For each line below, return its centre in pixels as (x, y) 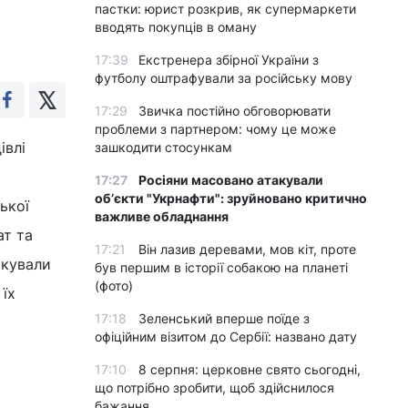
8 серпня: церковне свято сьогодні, (250, 369)
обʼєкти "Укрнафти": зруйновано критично (231, 198)
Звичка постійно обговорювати (235, 111)
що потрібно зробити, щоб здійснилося (214, 388)
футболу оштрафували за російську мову (224, 78)
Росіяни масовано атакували (231, 180)
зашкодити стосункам (163, 147)
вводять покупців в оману (176, 27)
